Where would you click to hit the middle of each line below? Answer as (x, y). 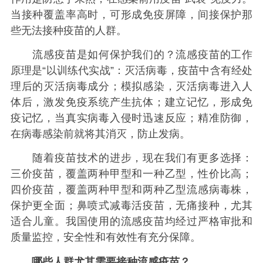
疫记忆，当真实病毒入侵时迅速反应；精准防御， (131, 118)
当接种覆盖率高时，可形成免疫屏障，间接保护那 (131, 14)
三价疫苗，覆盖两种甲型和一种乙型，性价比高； (131, 174)
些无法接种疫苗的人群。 (68, 30)
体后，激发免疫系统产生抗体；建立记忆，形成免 (131, 102)
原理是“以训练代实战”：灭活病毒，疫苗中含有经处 (131, 70)
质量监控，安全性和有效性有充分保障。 (105, 237)
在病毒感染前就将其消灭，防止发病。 (100, 134)
